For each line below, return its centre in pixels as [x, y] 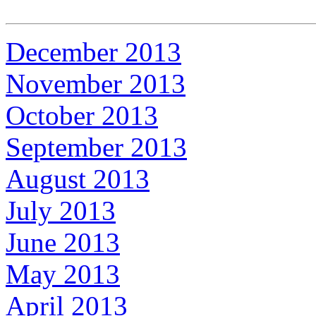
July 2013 [61, 210]
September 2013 [96, 147]
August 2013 [78, 178]
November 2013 [96, 83]
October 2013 [82, 115]
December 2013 [93, 51]
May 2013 [63, 274]
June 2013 [63, 242]
